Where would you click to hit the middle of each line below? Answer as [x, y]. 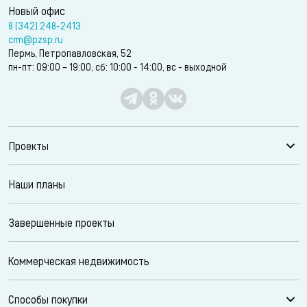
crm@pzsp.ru [36, 39]
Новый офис [37, 11]
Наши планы [37, 184]
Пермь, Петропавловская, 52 [70, 53]
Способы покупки [48, 299]
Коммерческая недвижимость [79, 261]
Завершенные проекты [61, 222]
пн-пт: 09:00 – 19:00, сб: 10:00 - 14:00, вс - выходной [118, 67]
